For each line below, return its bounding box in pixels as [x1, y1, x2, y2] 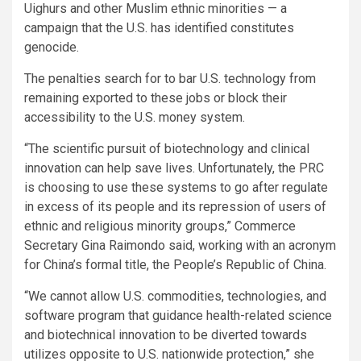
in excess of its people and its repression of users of [24, 199, 326, 215]
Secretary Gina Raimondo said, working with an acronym [24, 238, 336, 254]
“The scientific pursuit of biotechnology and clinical [24, 141, 309, 157]
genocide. [24, 39, 79, 56]
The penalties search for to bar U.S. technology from [24, 71, 316, 87]
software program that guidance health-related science [24, 308, 332, 324]
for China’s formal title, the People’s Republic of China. [24, 257, 326, 273]
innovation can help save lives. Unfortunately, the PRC [24, 160, 324, 176]
